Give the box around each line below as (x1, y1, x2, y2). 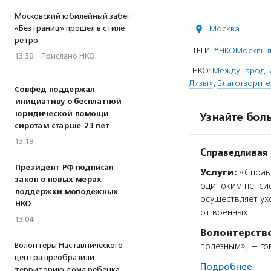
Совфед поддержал (15, 85, 95, 94)
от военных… (200, 207, 253, 218)
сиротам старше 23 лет (15, 121, 109, 131)
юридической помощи (15, 109, 108, 119)
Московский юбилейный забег (15, 11, 130, 21)
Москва (209, 24, 240, 34)
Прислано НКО (41, 51, 95, 60)
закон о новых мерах (15, 175, 101, 184)
